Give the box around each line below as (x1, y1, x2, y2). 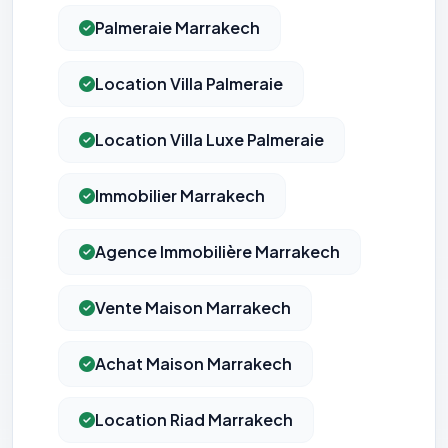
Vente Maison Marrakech (95, 297, 291, 319)
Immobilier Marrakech (95, 185, 265, 207)
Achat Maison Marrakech (95, 353, 292, 375)
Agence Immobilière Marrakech (95, 241, 340, 263)
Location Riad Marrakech (95, 409, 293, 431)
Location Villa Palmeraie (95, 73, 283, 95)
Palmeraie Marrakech (95, 17, 260, 39)
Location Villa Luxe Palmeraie (95, 129, 324, 151)
